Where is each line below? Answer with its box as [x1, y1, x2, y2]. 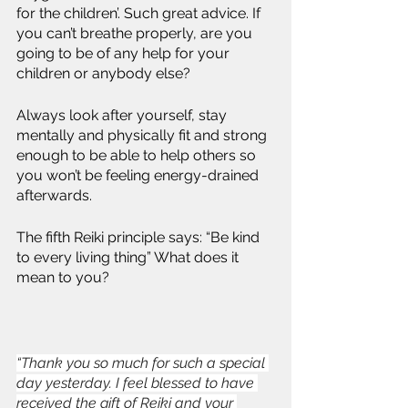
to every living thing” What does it [16, 249, 242, 266]
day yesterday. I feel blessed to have [16, 374, 258, 392]
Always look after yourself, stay [16, 107, 230, 124]
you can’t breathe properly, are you [16, 25, 256, 42]
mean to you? [16, 269, 113, 286]
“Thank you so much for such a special [16, 354, 269, 372]
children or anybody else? [16, 65, 190, 82]
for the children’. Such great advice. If [16, 5, 264, 22]
